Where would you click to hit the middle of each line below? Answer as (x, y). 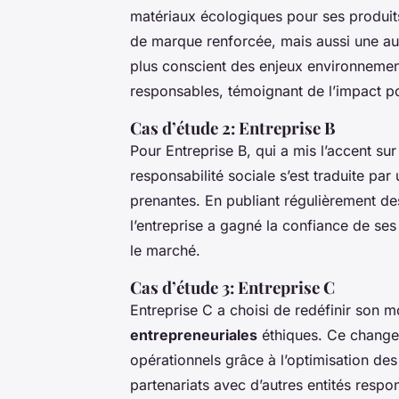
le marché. (165, 250)
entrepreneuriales (194, 334)
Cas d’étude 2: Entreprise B (233, 127)
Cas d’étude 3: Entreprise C (232, 287)
